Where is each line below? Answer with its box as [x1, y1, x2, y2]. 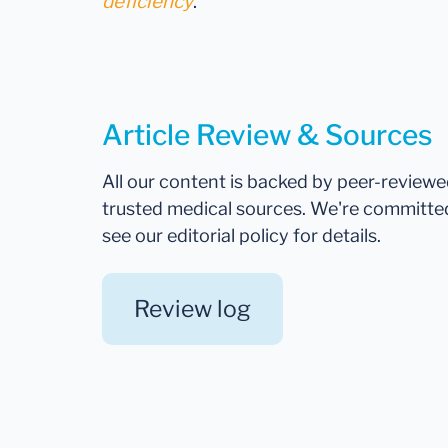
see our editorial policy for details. [102, 225, 381, 247]
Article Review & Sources [102, 118, 432, 153]
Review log [134, 295, 251, 324]
